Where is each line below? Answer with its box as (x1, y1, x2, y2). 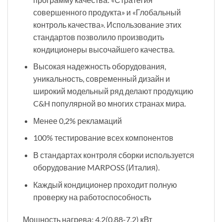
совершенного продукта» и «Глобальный (33, 7, 181, 17)
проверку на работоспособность (33, 192, 151, 202)
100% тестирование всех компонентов (33, 133, 173, 143)
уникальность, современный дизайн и (33, 74, 170, 84)
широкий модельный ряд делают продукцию (33, 86, 193, 96)
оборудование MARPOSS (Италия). (33, 163, 160, 172)
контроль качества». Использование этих (33, 19, 181, 29)
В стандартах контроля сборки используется (33, 150, 194, 160)
